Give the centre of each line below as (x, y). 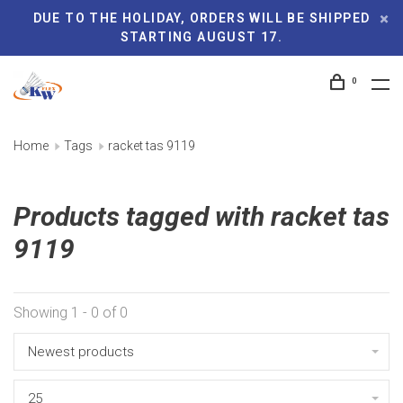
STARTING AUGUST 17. (201, 37)
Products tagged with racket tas (201, 216)
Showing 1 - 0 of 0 (71, 313)
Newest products (81, 352)
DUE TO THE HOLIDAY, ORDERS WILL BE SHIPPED (201, 18)
